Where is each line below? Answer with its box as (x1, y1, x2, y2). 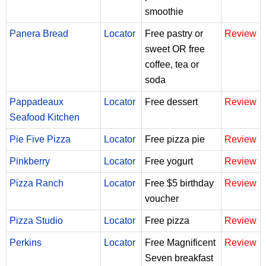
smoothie (145, 6, 183, 17)
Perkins (9, 237, 42, 248)
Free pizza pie (145, 134, 205, 144)
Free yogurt (145, 156, 193, 166)
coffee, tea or (145, 59, 199, 69)
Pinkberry (9, 156, 50, 166)
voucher (145, 193, 179, 204)
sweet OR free (145, 43, 205, 54)
